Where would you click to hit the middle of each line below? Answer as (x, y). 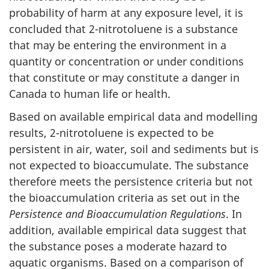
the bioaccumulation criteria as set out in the (124, 198)
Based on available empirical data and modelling (133, 116)
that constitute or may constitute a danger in (124, 77)
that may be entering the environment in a (118, 45)
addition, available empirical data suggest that (128, 230)
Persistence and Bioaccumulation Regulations (117, 214)
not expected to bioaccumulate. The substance (129, 165)
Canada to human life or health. (90, 93)
